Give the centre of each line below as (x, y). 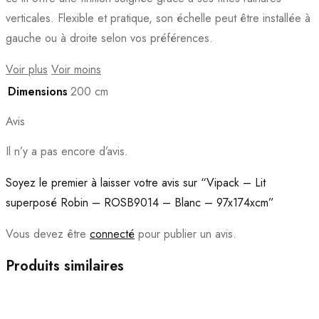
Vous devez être (48, 234)
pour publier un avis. (185, 234)
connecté (112, 234)
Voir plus (27, 69)
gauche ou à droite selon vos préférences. (109, 38)
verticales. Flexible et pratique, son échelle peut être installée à (158, 18)
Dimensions (38, 91)
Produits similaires (65, 266)
